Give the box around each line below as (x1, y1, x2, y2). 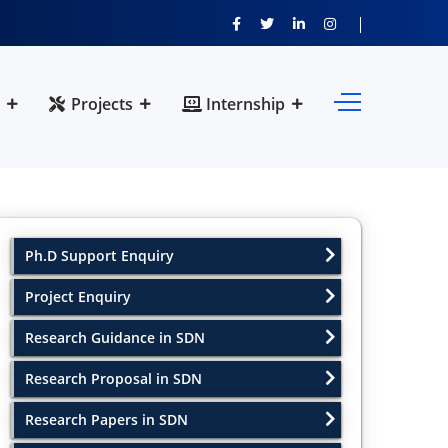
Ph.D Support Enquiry (25, 246, 174, 265)
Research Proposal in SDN (25, 369, 202, 388)
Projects (67, 93, 133, 116)
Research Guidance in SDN (25, 328, 205, 347)
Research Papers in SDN (25, 410, 188, 429)
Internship (202, 93, 285, 116)
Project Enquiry (25, 287, 131, 306)
